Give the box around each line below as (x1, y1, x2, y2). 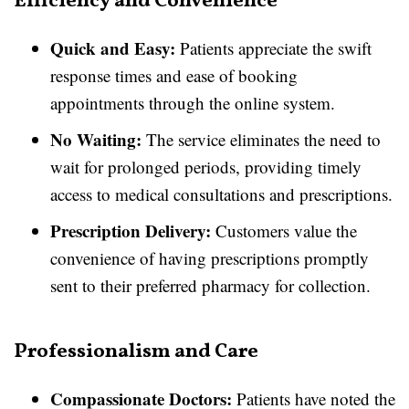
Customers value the (211, 219, 357, 242)
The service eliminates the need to (142, 128, 381, 151)
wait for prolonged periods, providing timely (50, 155, 362, 178)
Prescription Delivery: (50, 218, 211, 243)
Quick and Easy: (50, 36, 175, 60)
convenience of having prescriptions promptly (50, 246, 369, 269)
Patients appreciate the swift (175, 37, 372, 59)
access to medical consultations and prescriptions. (50, 183, 393, 205)
